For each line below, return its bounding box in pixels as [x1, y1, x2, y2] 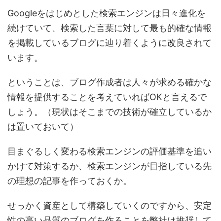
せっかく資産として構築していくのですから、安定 [7, 200, 212, 211]
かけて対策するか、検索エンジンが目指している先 [7, 161, 212, 171]
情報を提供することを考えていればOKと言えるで [7, 92, 207, 102]
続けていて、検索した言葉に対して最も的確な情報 [7, 23, 212, 33]
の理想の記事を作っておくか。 [7, 176, 132, 186]
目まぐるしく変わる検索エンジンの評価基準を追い [7, 146, 212, 156]
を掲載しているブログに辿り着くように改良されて [7, 37, 212, 48]
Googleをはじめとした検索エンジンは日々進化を [7, 8, 206, 18]
